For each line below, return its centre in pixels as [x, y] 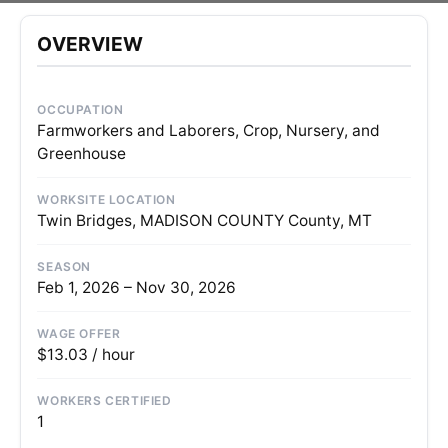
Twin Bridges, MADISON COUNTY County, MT [205, 221]
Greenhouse [82, 154]
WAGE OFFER [79, 334]
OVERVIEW [90, 43]
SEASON [64, 267]
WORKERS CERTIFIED [104, 401]
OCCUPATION [80, 110]
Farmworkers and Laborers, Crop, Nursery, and [209, 131]
